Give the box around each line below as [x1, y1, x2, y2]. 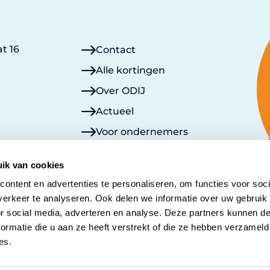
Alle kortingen [96, 64, 166, 76]
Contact [96, 43, 136, 55]
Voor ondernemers [96, 125, 189, 137]
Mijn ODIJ [96, 166, 143, 178]
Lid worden [96, 146, 152, 158]
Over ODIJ [96, 84, 146, 96]
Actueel [96, 105, 134, 117]
